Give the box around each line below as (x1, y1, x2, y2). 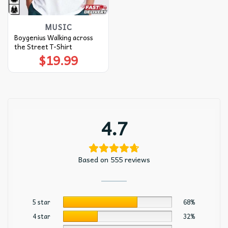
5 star (33, 196, 50, 207)
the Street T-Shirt (14, 41, 72, 52)
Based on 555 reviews (78, 153, 150, 165)
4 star (33, 211, 50, 221)
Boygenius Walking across (14, 32, 93, 43)
